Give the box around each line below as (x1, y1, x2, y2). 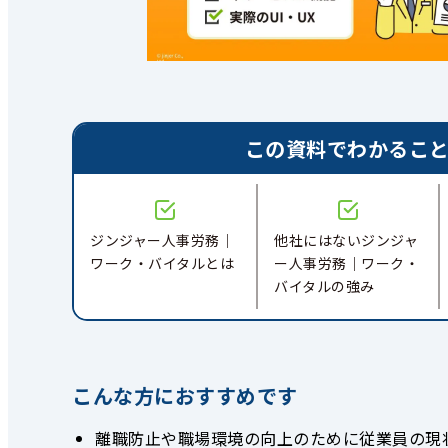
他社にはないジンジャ (274, 230, 418, 250)
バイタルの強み (274, 276, 375, 296)
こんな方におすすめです (72, 381, 298, 410)
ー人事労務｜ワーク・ (274, 253, 419, 273)
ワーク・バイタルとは (90, 253, 235, 273)
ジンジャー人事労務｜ (90, 230, 235, 250)
